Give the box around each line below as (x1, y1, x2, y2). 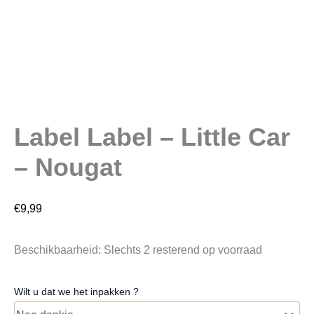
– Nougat (14, 153, 122, 182)
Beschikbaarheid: (14, 243, 101, 256)
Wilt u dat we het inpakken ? (14, 285, 139, 297)
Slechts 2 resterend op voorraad (104, 243, 262, 256)
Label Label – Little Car (14, 123, 290, 152)
